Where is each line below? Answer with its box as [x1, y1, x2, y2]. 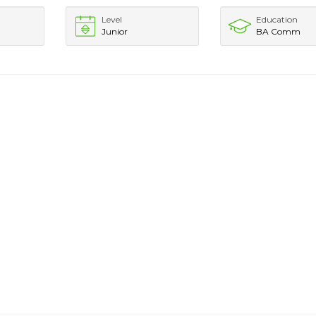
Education [256, 14, 298, 25]
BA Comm [256, 26, 301, 37]
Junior [101, 26, 128, 37]
